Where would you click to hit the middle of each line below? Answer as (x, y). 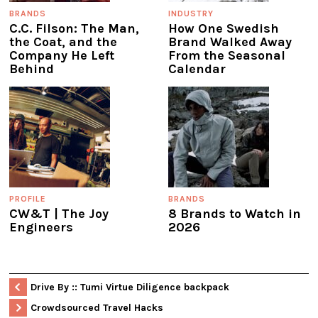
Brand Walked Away (230, 42)
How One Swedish (224, 28)
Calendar (197, 68)
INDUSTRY (191, 13)
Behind (32, 68)
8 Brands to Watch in (235, 213)
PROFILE (28, 198)
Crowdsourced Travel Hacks (97, 307)
